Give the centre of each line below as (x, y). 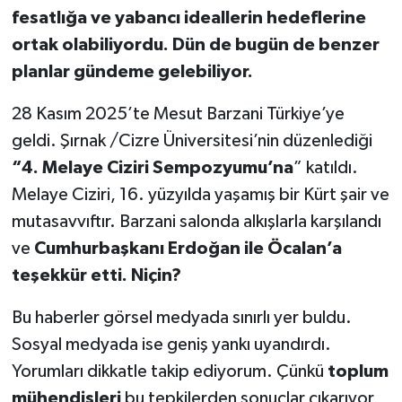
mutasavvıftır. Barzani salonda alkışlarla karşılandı (196, 221)
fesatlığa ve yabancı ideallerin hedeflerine (188, 17)
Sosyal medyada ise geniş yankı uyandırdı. (171, 344)
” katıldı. (325, 167)
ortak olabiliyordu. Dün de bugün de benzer (195, 44)
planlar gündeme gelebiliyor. (132, 71)
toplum (358, 371)
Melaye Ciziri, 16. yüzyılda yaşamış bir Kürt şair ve (200, 194)
